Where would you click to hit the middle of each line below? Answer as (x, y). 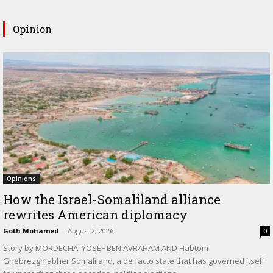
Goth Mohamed (31, 231)
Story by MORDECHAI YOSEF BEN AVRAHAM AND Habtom (106, 248)
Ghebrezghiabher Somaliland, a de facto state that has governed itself (134, 261)
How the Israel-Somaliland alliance (112, 200)
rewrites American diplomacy (95, 215)
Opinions (21, 179)
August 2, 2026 (90, 231)
